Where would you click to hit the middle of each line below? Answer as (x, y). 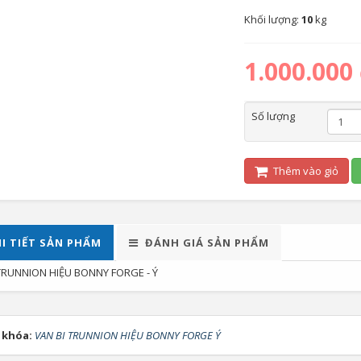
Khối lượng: (272, 19)
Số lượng (273, 116)
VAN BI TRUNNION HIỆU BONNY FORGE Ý (127, 335)
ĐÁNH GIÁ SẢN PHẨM (207, 243)
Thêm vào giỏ (304, 171)
